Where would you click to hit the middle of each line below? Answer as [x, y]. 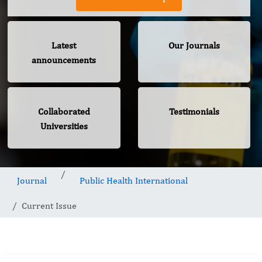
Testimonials [194, 112]
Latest [64, 46]
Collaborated [64, 112]
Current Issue [49, 206]
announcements [64, 60]
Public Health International [134, 181]
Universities [64, 126]
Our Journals [194, 46]
